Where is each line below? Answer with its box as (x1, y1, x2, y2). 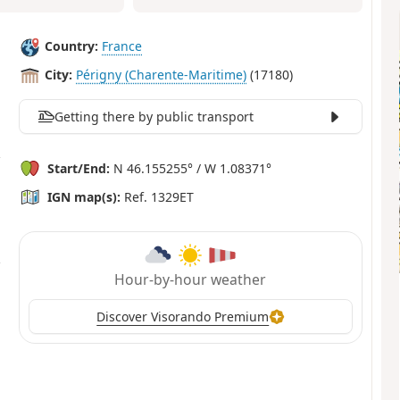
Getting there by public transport (54, 107, 254, 125)
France (102, 37, 143, 55)
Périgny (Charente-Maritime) (76, 66, 247, 84)
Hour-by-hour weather (114, 269, 267, 289)
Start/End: (47, 159, 111, 177)
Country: (45, 37, 99, 55)
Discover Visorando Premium (96, 307, 270, 325)
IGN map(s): (47, 187, 121, 205)
